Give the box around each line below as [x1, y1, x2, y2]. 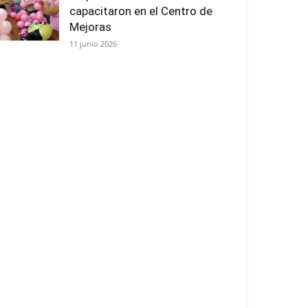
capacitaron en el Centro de [69, 4, 212, 18]
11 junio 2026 [69, 38, 117, 49]
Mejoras [69, 20, 111, 34]
